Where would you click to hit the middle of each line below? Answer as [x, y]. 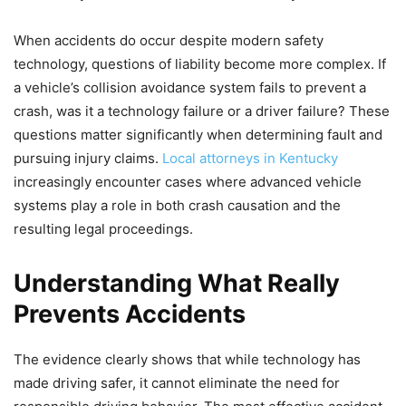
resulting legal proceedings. [103, 229]
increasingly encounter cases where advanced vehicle [188, 182]
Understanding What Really [177, 284]
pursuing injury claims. [88, 159]
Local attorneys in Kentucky [250, 159]
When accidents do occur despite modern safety [169, 41]
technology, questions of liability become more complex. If [200, 64]
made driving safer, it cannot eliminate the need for [177, 383]
